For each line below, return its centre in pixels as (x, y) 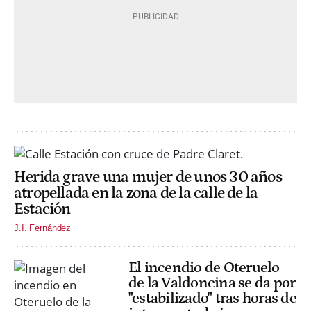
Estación (42, 210)
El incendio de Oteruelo (204, 267)
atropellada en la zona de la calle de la (136, 194)
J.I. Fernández (43, 228)
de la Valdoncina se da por (212, 283)
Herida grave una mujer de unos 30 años (148, 178)
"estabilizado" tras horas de (212, 298)
